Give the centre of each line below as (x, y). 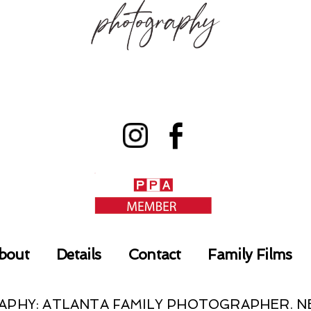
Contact (154, 254)
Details (79, 254)
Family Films (250, 254)
